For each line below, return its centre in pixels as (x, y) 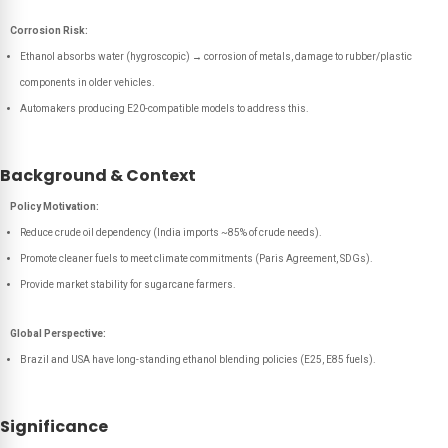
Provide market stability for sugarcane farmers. (128, 284)
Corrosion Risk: (49, 30)
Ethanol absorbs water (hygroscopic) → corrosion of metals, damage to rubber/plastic (216, 56)
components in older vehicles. (87, 82)
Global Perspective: (58, 333)
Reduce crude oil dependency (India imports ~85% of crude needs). (171, 232)
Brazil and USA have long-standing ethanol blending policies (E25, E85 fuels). (198, 359)
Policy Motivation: (54, 206)
